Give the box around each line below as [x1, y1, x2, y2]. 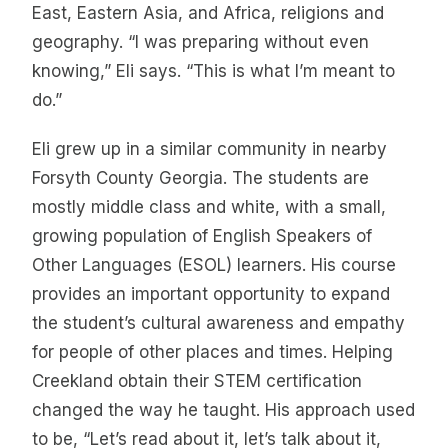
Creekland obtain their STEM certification [32, 371, 362, 392]
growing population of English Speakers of [32, 226, 372, 247]
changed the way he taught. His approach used [32, 400, 415, 421]
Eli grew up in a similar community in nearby [32, 139, 387, 160]
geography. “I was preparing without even [32, 31, 369, 52]
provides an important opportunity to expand [32, 284, 390, 305]
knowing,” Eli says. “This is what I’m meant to [32, 60, 395, 81]
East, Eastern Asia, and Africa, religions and [32, 2, 384, 23]
